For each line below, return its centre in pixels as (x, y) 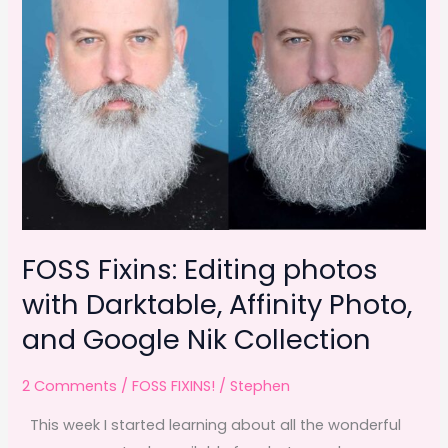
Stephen (260, 386)
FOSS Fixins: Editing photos (200, 270)
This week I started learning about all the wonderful (212, 424)
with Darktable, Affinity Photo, (217, 305)
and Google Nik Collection (197, 340)
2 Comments (70, 386)
